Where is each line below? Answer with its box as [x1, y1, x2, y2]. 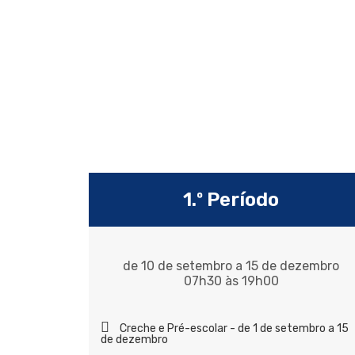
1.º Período [183, 189, 280, 212]
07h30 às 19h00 [183, 273, 279, 289]
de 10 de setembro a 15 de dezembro [123, 258, 340, 274]
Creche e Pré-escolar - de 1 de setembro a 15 [120, 322, 349, 336]
